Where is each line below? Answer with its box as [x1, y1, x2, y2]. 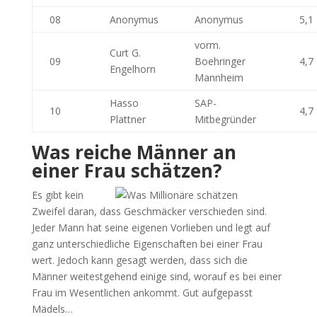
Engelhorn [109, 62, 156, 76]
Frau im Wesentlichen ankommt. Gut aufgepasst [31, 286, 253, 299]
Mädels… [31, 302, 73, 316]
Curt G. [109, 46, 141, 59]
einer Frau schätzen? [31, 158, 222, 183]
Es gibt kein [31, 188, 83, 202]
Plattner [109, 113, 146, 126]
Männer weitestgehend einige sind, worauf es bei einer [31, 270, 282, 283]
